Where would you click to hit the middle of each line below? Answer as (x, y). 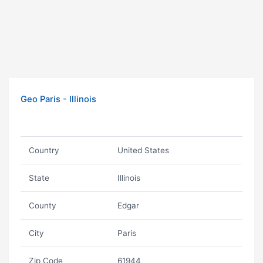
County (42, 205)
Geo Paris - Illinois (58, 99)
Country (44, 150)
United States (143, 150)
